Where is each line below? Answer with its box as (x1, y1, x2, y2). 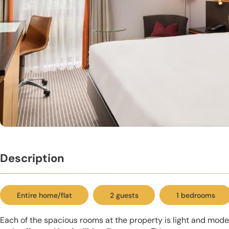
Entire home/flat (16, 190, 72, 200)
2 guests (109, 190, 139, 200)
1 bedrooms (176, 190, 215, 200)
